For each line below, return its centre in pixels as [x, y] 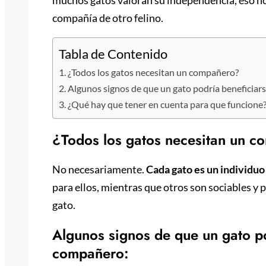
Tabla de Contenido [113, 54]
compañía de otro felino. [109, 18]
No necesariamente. [99, 170]
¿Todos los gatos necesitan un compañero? [154, 72]
